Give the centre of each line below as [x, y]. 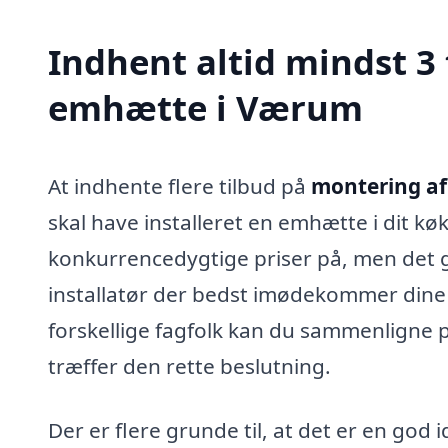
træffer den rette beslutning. [189, 366]
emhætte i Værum [205, 108]
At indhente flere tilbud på [179, 186]
